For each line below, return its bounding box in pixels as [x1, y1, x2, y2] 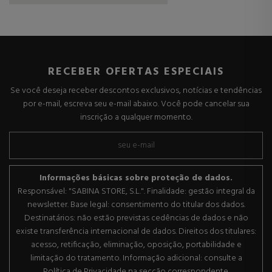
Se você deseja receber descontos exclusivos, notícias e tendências [10, 84, 262, 98]
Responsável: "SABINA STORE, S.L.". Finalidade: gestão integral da [17, 185, 255, 199]
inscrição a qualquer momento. [80, 110, 192, 125]
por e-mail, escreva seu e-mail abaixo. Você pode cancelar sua [22, 97, 250, 112]
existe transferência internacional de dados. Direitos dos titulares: [16, 225, 256, 239]
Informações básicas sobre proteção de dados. [39, 171, 233, 186]
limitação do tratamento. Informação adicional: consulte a [30, 251, 242, 266]
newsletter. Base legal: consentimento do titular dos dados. [27, 198, 245, 212]
